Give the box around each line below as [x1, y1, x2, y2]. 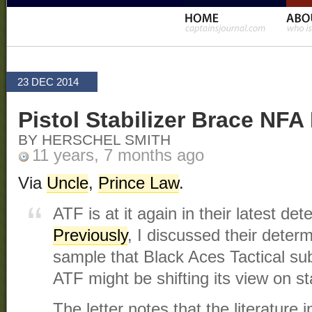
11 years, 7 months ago [32, 146, 204, 165]
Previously [53, 226, 127, 245]
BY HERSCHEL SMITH [18, 132, 171, 149]
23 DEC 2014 [17, 76, 79, 88]
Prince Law [98, 174, 179, 193]
